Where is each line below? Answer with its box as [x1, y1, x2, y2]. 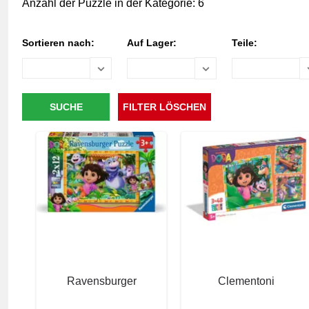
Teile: [232, 37, 257, 48]
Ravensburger [66, 275, 137, 287]
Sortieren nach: [22, 37, 94, 48]
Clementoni [218, 275, 275, 287]
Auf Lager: [127, 37, 177, 48]
